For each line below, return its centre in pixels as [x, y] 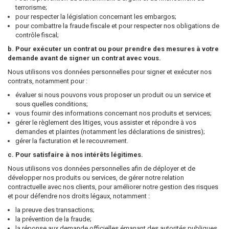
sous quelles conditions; [52, 104]
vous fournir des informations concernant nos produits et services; [113, 113]
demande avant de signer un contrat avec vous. [84, 58]
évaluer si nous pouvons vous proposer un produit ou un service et [113, 95]
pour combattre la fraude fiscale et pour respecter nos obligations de [117, 26]
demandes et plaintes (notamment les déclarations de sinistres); [110, 132]
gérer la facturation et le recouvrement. [72, 141]
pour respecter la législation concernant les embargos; [96, 17]
